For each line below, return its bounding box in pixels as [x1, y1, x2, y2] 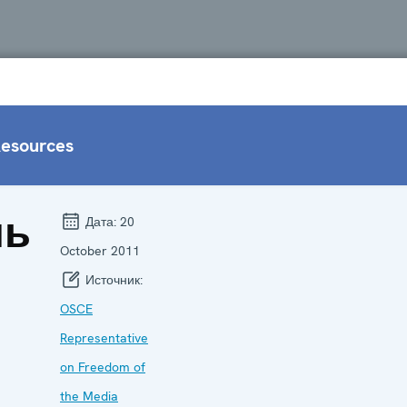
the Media [60, 387, 118, 404]
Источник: [82, 271, 143, 288]
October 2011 [60, 242, 140, 259]
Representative [60, 329, 148, 346]
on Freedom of [60, 358, 145, 375]
